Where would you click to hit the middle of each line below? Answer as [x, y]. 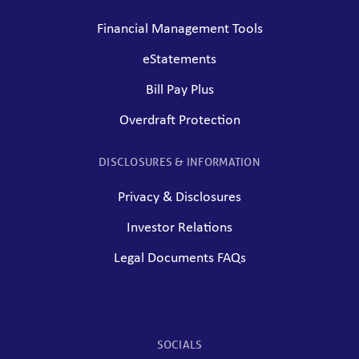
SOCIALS [179, 344]
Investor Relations [179, 228]
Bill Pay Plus [179, 90]
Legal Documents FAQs [179, 258]
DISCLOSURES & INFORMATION [179, 161]
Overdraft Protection [179, 120]
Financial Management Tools [179, 29]
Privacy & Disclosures [179, 197]
